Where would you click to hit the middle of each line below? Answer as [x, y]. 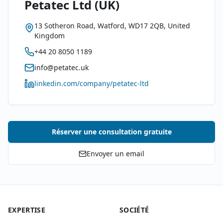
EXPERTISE [27, 210]
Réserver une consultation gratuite [111, 132]
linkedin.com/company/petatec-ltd [92, 83]
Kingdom [50, 36]
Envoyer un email [115, 154]
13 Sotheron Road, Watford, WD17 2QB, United [112, 26]
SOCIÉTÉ [134, 210]
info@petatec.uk [61, 67]
